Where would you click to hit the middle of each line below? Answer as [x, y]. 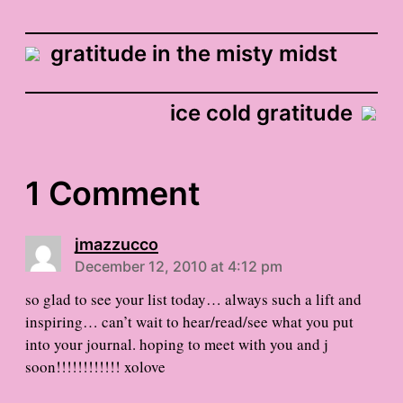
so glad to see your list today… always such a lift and [193, 300]
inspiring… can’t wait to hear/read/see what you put [189, 322]
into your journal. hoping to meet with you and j [177, 345]
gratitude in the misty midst [194, 54]
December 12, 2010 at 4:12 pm [179, 267]
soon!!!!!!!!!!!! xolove [95, 367]
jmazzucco [116, 245]
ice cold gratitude [261, 113]
